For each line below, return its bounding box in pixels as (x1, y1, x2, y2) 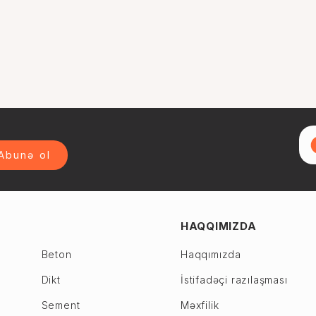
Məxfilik (180, 299, 219, 311)
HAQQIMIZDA (180, 219, 257, 233)
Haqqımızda (180, 248, 241, 260)
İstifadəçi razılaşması (180, 274, 288, 286)
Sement (41, 299, 80, 311)
